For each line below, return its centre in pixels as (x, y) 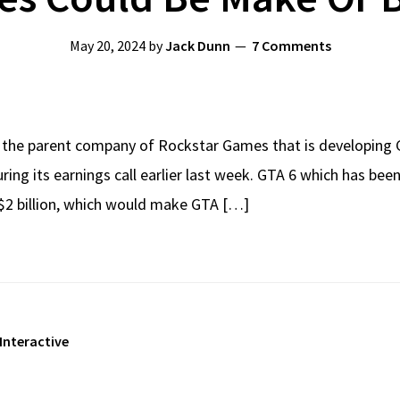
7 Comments (291, 45)
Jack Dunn (197, 45)
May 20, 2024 (107, 45)
